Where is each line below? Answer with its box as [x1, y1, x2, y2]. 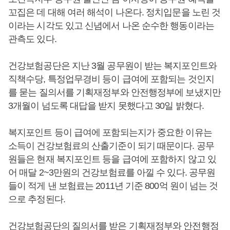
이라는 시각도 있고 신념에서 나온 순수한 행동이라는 [8, 21, 214, 31]
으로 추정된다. [8, 194, 65, 204]
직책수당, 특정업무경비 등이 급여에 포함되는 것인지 [8, 74, 214, 84]
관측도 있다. [8, 34, 56, 44]
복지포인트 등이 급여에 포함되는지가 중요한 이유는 [8, 127, 212, 138]
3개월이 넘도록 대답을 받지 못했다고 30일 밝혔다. [8, 101, 204, 111]
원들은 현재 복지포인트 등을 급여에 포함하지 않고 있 [8, 154, 216, 164]
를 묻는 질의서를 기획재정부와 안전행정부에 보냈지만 [8, 87, 221, 98]
